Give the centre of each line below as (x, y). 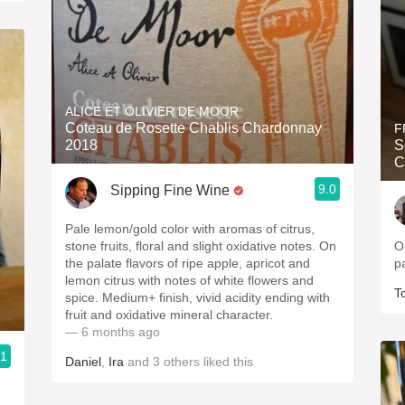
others (182, 362)
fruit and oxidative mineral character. (169, 315)
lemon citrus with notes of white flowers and (189, 280)
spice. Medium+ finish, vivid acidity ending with (198, 297)
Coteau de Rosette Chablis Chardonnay (193, 128)
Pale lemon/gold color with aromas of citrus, (190, 229)
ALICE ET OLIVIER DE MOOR (152, 111)
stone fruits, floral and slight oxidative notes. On (201, 246)
